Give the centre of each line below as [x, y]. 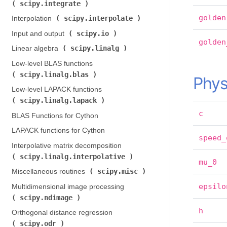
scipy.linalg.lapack [60, 100]
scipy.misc [119, 171]
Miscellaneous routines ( [50, 172]
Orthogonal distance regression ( [63, 213]
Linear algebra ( [37, 48]
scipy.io [94, 33]
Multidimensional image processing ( [69, 186]
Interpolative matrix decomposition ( [67, 145]
